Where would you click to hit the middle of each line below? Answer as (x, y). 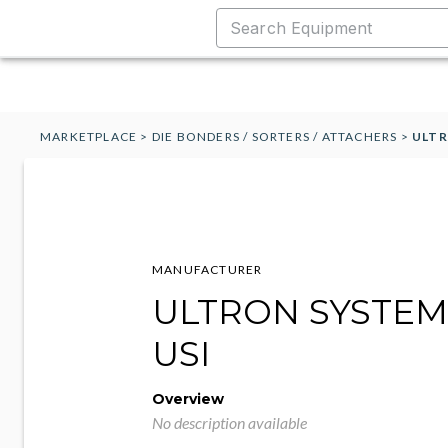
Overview (188, 399)
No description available (229, 422)
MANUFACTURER (207, 269)
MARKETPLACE (89, 136)
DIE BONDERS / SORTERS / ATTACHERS (274, 136)
